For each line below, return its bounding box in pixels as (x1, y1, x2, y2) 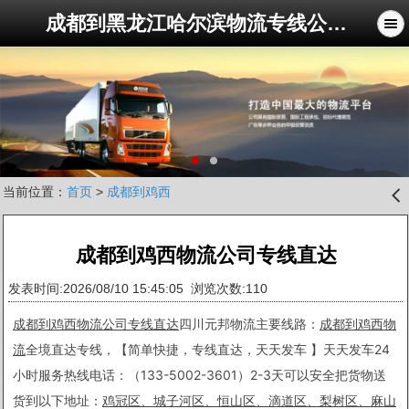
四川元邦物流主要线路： (179, 315, 320, 331)
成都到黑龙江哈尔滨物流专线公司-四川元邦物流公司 (327, 12, 347, 35)
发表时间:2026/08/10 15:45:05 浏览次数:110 (8, 280, 275, 296)
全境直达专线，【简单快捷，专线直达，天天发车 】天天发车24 (26, 341, 390, 357)
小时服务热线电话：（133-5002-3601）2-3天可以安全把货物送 (13, 366, 386, 383)
